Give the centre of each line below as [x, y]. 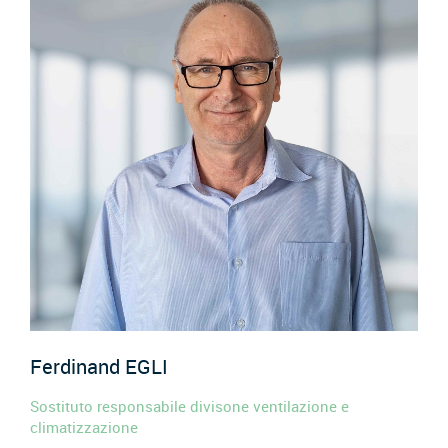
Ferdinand [77, 367]
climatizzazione [84, 426]
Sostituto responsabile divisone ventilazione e [189, 405]
